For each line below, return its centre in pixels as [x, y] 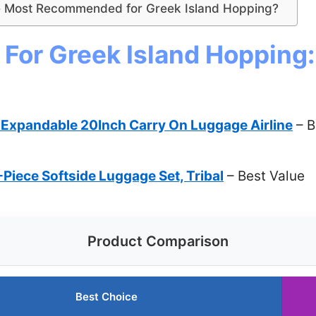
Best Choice [107, 297]
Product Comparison [158, 242]
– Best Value [264, 176]
